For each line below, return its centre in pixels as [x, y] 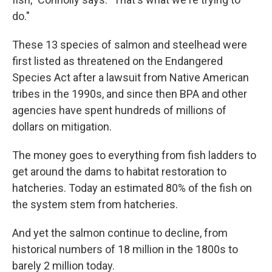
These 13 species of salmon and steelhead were [130, 45]
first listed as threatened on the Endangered [117, 61]
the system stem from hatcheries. [95, 205]
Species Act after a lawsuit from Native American [131, 78]
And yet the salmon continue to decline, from [120, 233]
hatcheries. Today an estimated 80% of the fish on [132, 188]
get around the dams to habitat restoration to [119, 172]
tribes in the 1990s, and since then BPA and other [130, 94]
